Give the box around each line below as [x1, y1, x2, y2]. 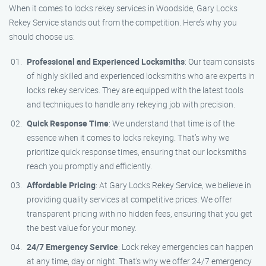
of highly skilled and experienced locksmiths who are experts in [27, 70, 255, 81]
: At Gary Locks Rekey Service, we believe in [96, 179, 251, 191]
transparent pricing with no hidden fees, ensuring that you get [27, 208, 252, 219]
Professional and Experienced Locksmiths [27, 56, 185, 67]
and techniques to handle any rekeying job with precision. [27, 99, 235, 110]
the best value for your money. [27, 222, 137, 233]
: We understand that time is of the [109, 118, 235, 129]
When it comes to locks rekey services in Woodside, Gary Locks [9, 2, 237, 14]
